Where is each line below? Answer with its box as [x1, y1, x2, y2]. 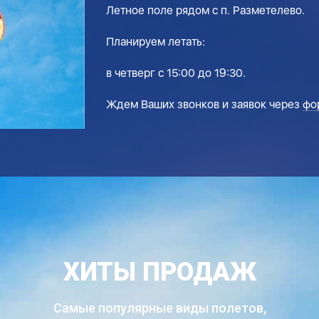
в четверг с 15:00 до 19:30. [106, 66, 246, 80]
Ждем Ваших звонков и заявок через [106, 98, 303, 111]
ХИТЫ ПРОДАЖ [63, 257, 256, 287]
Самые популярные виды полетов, [53, 300, 266, 315]
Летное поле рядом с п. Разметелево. [106, 4, 305, 17]
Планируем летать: [106, 35, 205, 48]
